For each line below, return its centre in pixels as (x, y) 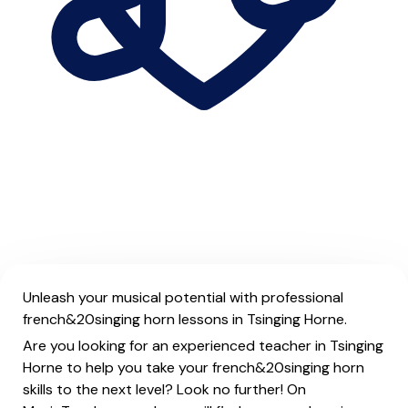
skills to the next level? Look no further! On (164, 389)
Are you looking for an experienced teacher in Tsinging (203, 346)
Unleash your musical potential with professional (183, 297)
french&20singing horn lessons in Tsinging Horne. (185, 319)
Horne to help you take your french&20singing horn (194, 367)
